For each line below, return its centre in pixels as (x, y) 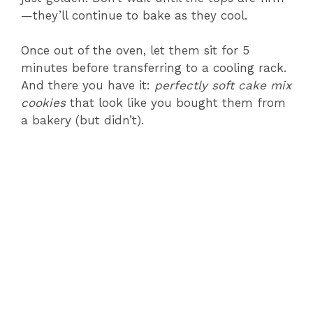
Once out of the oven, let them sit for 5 (135, 50)
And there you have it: (88, 85)
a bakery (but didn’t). (82, 120)
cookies (43, 103)
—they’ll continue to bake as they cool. (134, 15)
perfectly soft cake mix (223, 85)
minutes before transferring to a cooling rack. (154, 68)
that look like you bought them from (176, 103)
